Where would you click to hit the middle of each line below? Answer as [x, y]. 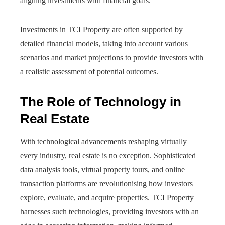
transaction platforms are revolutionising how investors [106, 184]
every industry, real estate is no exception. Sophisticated [108, 155]
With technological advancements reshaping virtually [103, 141]
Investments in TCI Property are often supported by [101, 29]
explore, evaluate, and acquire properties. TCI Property [107, 198]
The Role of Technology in [101, 102]
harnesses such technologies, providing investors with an [109, 212]
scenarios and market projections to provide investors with [112, 58]
